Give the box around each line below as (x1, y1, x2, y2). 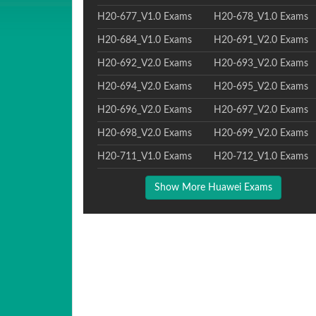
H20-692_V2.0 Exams (97, 59, 192, 68)
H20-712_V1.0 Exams (213, 152, 308, 162)
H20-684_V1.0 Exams (97, 35, 192, 45)
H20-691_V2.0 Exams (213, 35, 308, 45)
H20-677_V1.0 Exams (97, 12, 192, 22)
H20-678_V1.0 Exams (213, 12, 308, 22)
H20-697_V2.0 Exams (213, 105, 308, 115)
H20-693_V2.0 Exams (213, 59, 308, 68)
